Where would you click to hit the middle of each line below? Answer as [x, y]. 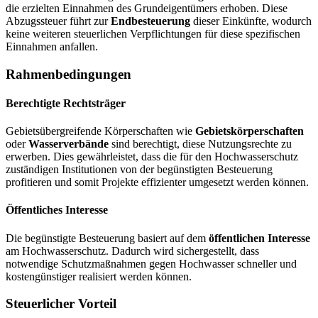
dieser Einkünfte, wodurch [251, 21]
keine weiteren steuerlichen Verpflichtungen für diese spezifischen [153, 33]
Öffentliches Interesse [57, 210]
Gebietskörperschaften [250, 131]
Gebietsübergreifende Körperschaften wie [100, 131]
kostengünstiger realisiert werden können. [99, 276]
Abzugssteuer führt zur [58, 21]
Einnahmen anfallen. [52, 46]
